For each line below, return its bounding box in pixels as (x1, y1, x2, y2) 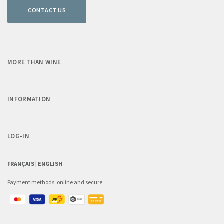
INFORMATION (7, 94, 51, 103)
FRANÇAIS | (7, 159, 38, 167)
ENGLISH (38, 159, 62, 167)
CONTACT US (28, 6, 66, 14)
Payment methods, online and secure (7, 178, 102, 186)
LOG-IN (7, 131, 29, 140)
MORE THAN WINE (7, 57, 61, 66)
